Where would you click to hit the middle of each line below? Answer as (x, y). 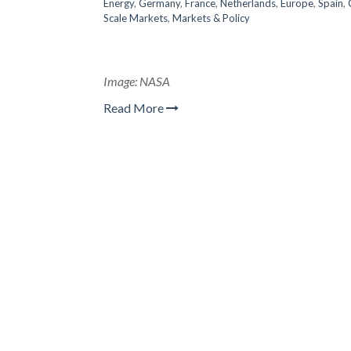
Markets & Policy (211, 18)
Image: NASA (137, 81)
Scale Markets (136, 18)
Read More (135, 108)
